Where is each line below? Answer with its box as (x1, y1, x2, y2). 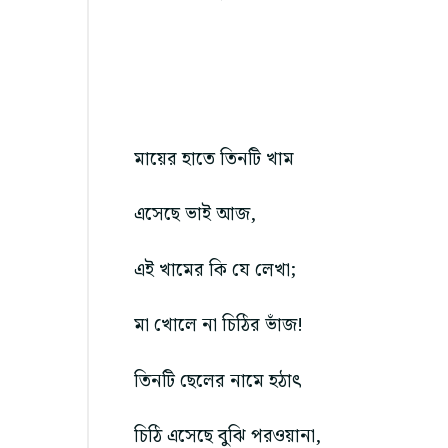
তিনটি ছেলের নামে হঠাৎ (134, 366, 307, 396)
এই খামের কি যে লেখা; (134, 255, 296, 285)
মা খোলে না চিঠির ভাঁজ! (134, 311, 303, 341)
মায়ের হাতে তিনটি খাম (134, 144, 294, 174)
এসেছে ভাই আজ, (134, 200, 256, 230)
